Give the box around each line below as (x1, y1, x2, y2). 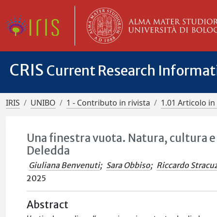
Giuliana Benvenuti (29, 160, 100, 170)
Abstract (27, 199, 69, 211)
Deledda (27, 144, 70, 157)
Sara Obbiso (106, 160, 151, 170)
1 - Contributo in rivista (66, 97, 150, 108)
